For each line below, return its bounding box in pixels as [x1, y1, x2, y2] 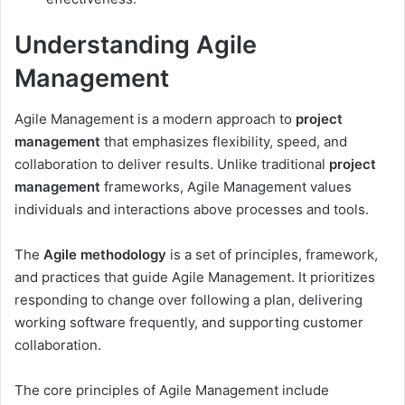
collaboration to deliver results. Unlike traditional [14, 155, 329, 173]
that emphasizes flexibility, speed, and [100, 132, 347, 150]
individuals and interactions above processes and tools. [14, 200, 369, 218]
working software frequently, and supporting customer [14, 313, 363, 331]
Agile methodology [43, 245, 166, 263]
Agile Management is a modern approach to [14, 109, 296, 127]
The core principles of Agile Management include [14, 381, 329, 399]
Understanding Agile [14, 30, 257, 61]
